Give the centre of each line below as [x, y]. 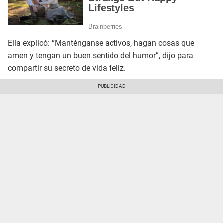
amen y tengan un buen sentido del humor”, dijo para [101, 56]
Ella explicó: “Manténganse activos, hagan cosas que [101, 43]
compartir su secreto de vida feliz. [67, 68]
